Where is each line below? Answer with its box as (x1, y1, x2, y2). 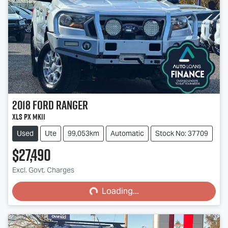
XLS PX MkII (12, 110, 45, 123)
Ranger (56, 96, 88, 113)
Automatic (110, 128, 144, 138)
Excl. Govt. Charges (12, 165, 74, 175)
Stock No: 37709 (155, 128, 208, 138)
